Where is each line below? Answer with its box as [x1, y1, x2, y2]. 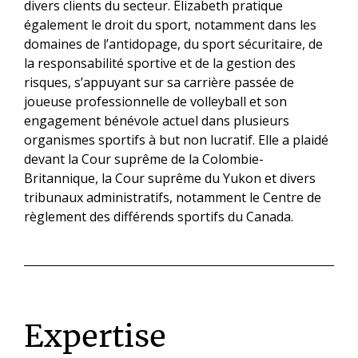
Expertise [24, 323, 166, 354]
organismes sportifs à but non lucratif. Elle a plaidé [24, 130, 328, 149]
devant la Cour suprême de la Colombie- [24, 149, 264, 168]
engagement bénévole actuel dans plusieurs [24, 111, 289, 129]
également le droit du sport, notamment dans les [24, 15, 316, 34]
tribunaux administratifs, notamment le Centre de [24, 188, 321, 206]
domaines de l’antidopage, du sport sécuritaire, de [24, 34, 323, 53]
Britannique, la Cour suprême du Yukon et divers [24, 169, 316, 187]
